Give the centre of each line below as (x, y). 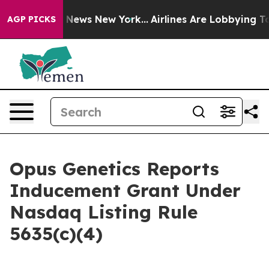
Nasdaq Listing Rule (104, 212)
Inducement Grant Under (125, 190)
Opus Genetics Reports (114, 169)
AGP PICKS (32, 19)
